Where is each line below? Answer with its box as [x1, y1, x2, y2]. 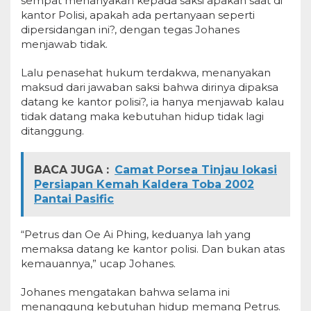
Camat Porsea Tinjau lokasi [115, 163, 277, 176]
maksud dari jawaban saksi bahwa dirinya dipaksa [21, 81, 278, 94]
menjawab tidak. [21, 37, 108, 51]
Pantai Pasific [34, 192, 114, 205]
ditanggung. [21, 124, 84, 137]
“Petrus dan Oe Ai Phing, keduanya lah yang [21, 228, 251, 241]
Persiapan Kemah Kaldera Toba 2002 [34, 178, 254, 191]
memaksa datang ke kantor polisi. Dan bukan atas [21, 242, 285, 255]
